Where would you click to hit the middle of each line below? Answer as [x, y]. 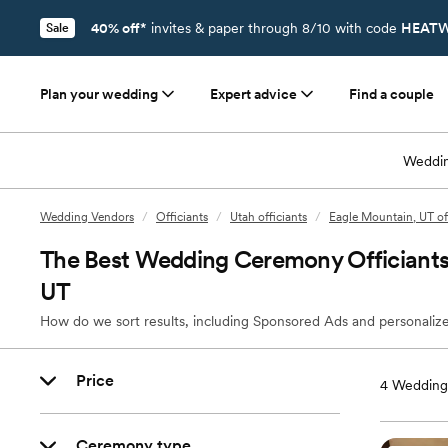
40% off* [119, 28]
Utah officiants [268, 217]
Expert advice [253, 94]
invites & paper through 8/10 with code [274, 28]
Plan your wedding [99, 94]
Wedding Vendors [87, 217]
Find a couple [391, 94]
